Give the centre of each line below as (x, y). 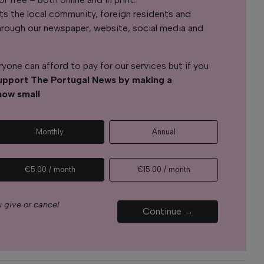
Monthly (50, 131)
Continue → (168, 211)
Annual (164, 131)
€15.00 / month (164, 169)
